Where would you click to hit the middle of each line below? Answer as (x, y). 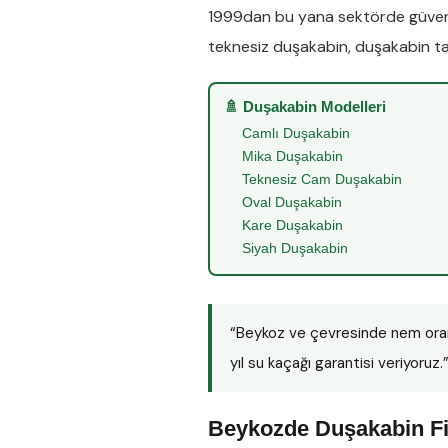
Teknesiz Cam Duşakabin (322, 179)
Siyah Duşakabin (295, 248)
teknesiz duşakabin (278, 46)
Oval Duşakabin (292, 202)
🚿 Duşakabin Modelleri (305, 106)
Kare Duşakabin (292, 225)
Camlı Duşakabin (296, 133)
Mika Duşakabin (292, 156)
